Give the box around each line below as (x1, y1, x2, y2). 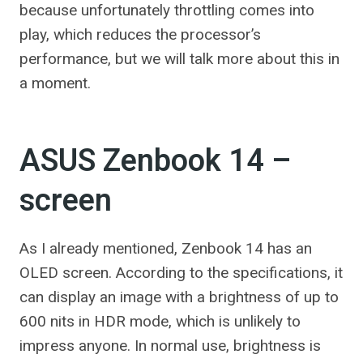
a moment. (19, 74, 91, 92)
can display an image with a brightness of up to (19, 288, 339, 306)
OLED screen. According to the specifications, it (19, 263, 343, 282)
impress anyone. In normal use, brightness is (19, 336, 321, 355)
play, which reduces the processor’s (19, 25, 261, 44)
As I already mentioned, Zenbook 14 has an (19, 239, 312, 258)
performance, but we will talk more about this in (19, 49, 340, 68)
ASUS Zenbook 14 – (19, 139, 292, 184)
